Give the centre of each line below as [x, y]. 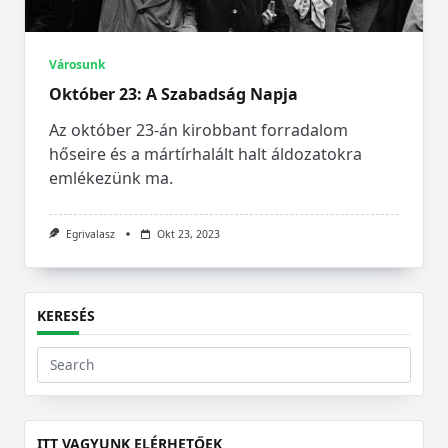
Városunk [77, 64]
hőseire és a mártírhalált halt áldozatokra [205, 153]
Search [58, 373]
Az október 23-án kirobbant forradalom [198, 129]
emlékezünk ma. [111, 177]
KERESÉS [66, 315]
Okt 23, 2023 [188, 233]
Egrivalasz [90, 233]
